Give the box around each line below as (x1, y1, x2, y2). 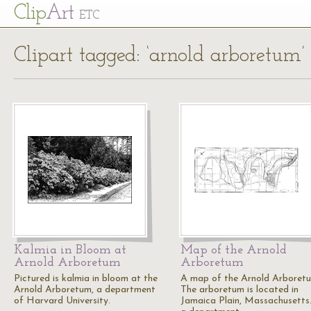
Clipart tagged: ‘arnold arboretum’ (14, 45, 305, 67)
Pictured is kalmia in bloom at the (14, 274, 158, 284)
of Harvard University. (14, 296, 110, 306)
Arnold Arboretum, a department (14, 285, 155, 295)
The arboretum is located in (180, 285, 299, 295)
